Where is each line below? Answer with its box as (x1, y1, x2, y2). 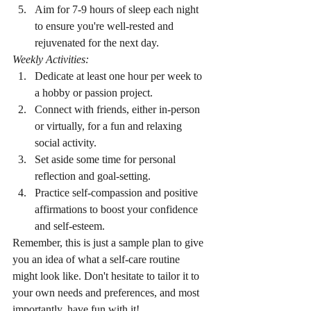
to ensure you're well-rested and (35, 20, 176, 33)
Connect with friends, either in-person (35, 103, 203, 116)
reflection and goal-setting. (35, 170, 151, 183)
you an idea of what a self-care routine (12, 253, 183, 266)
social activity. (35, 137, 96, 149)
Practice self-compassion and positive (35, 187, 201, 199)
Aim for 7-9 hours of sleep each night (35, 3, 201, 16)
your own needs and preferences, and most (12, 287, 202, 299)
